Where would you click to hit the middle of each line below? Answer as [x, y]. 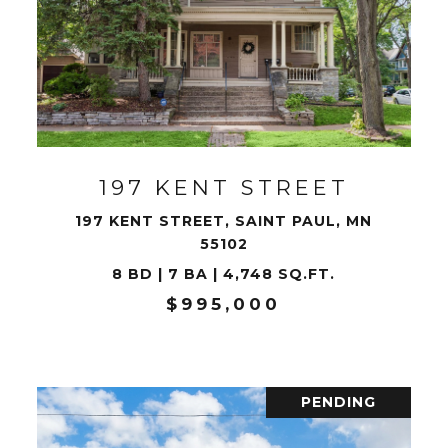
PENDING [339, 402]
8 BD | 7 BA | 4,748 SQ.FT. [224, 274]
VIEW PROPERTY [224, 72]
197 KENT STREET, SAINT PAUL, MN [224, 221]
